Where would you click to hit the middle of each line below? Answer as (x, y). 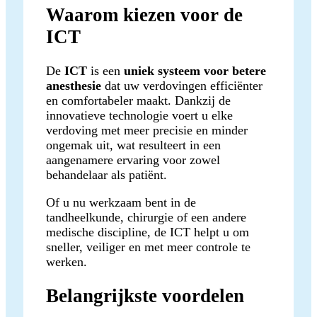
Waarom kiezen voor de (144, 15)
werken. (67, 261)
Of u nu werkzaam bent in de (121, 202)
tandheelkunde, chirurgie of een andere (146, 217)
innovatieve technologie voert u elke (139, 115)
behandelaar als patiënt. (106, 174)
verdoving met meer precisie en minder (147, 130)
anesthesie (74, 85)
